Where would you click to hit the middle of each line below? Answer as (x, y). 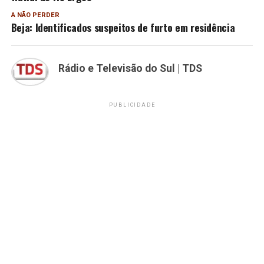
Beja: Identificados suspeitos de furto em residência (123, 27)
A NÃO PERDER (35, 15)
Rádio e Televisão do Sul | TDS (130, 68)
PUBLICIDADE (132, 105)
